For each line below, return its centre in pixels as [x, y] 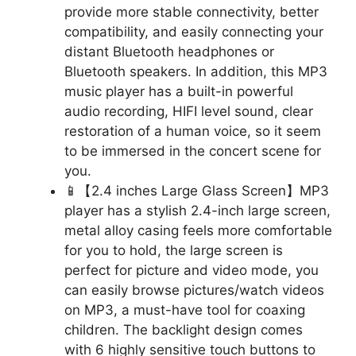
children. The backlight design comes [184, 329]
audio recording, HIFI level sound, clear [189, 111]
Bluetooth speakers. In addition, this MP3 [196, 71]
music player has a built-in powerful [179, 91]
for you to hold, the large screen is [174, 250]
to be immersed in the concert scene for [193, 151]
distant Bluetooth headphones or [169, 51]
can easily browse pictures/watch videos [194, 290]
